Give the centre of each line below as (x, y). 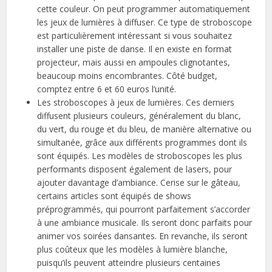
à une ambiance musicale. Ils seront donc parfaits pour (145, 222)
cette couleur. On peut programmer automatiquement (144, 8)
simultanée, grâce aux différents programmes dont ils (142, 142)
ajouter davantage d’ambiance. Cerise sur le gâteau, (139, 182)
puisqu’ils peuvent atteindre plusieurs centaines (129, 262)
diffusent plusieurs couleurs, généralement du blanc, (139, 115)
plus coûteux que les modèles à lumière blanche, (133, 249)
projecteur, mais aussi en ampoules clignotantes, (134, 62)
